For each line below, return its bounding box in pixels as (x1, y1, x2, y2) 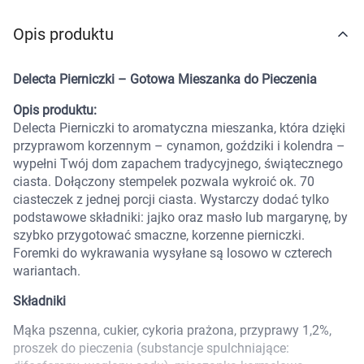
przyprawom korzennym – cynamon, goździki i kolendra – (13, 138, 345, 154)
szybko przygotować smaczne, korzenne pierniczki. (13, 227, 305, 243)
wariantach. (13, 263, 80, 279)
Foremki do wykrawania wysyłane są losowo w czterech (13, 245, 332, 261)
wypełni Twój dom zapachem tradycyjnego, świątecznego (13, 156, 343, 171)
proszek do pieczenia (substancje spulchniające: (13, 340, 289, 356)
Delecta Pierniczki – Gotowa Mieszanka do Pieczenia (13, 71, 317, 87)
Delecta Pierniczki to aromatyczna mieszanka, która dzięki (13, 120, 345, 136)
